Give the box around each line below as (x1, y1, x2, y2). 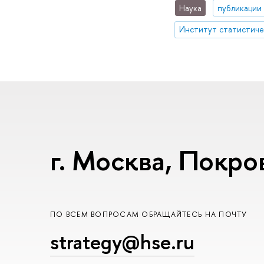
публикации (217, 2, 262, 14)
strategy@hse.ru (50, 227, 194, 256)
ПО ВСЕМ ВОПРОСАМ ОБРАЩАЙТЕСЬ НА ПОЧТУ (50, 209, 247, 220)
